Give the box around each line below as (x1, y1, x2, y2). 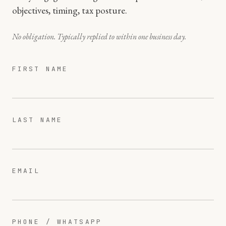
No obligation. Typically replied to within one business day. (12, 31, 186, 42)
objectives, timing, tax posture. (12, 4, 127, 17)
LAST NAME (12, 116, 63, 124)
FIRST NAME (12, 65, 69, 73)
